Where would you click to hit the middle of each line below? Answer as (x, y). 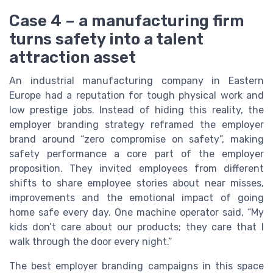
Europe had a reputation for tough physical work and (136, 95)
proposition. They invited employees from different (136, 168)
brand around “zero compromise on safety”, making (136, 139)
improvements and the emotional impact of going (136, 197)
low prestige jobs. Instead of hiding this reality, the (136, 110)
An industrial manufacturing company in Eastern (136, 80)
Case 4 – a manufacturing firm (127, 20)
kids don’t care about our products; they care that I (136, 227)
